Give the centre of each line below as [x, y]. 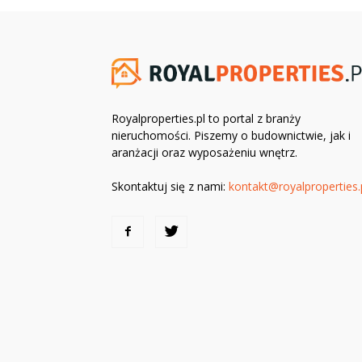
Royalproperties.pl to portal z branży [206, 119]
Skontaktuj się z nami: [170, 187]
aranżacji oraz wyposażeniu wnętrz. [204, 153]
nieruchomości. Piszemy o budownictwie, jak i [231, 136]
